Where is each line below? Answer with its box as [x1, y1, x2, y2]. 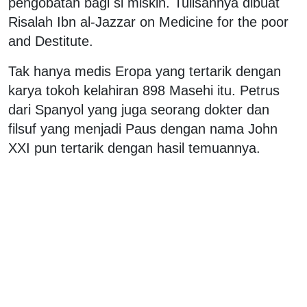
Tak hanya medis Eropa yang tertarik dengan [8, 63, 281, 79]
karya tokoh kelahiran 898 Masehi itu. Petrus [8, 82, 280, 98]
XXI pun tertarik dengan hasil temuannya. [8, 140, 260, 156]
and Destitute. [8, 33, 93, 49]
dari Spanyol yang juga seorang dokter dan [8, 101, 269, 117]
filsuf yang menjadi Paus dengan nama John [8, 121, 278, 136]
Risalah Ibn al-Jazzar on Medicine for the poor [8, 14, 288, 29]
